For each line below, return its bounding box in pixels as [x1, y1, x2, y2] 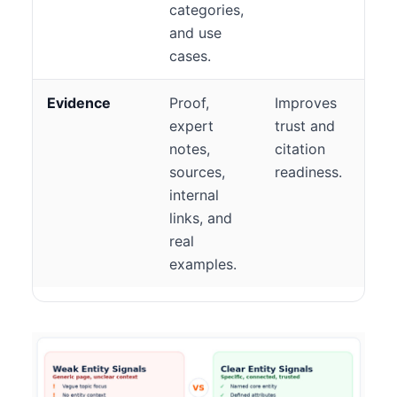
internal [169, 186, 219, 204]
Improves [275, 94, 337, 112]
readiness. [275, 163, 342, 181]
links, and [169, 209, 232, 227]
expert [169, 117, 214, 135]
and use [169, 24, 222, 42]
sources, [169, 163, 225, 181]
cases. [169, 47, 211, 65]
